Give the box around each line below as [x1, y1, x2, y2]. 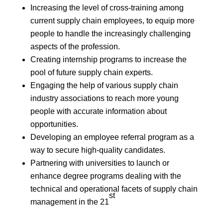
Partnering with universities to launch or [30, 159, 169, 167]
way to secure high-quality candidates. [30, 146, 165, 154]
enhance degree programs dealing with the [30, 172, 181, 180]
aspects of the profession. [30, 42, 120, 51]
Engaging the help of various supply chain [30, 81, 178, 90]
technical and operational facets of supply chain [30, 185, 198, 193]
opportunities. [30, 120, 78, 128]
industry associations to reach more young [30, 94, 179, 103]
